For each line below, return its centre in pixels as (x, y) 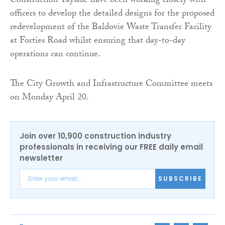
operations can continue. (55, 55)
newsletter (41, 158)
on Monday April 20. (49, 98)
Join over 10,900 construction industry (95, 136)
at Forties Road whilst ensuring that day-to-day (98, 41)
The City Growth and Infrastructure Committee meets (111, 84)
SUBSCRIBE (180, 179)
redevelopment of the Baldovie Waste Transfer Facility (111, 28)
